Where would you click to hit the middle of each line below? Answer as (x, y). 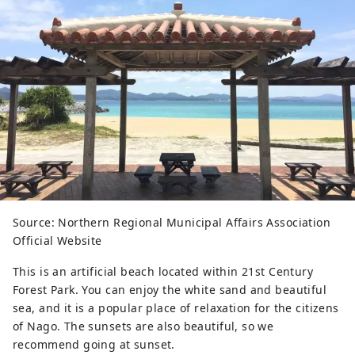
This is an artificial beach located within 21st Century (163, 272)
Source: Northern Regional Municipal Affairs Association (172, 223)
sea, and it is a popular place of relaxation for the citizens (176, 308)
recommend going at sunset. (94, 345)
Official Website (57, 241)
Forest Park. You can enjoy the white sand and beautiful (170, 290)
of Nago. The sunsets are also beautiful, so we (143, 326)
